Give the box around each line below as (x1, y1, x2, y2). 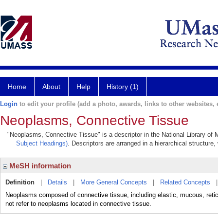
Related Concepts (160, 179, 210, 186)
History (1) (107, 83, 139, 91)
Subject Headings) (16, 140, 68, 147)
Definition (5, 179, 35, 186)
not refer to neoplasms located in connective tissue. (5, 200, 151, 207)
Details (48, 179, 67, 186)
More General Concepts (80, 179, 147, 186)
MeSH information (7, 162, 71, 170)
